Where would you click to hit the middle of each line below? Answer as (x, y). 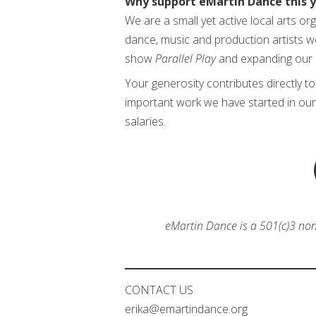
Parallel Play (187, 59)
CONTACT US (159, 290)
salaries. (145, 122)
